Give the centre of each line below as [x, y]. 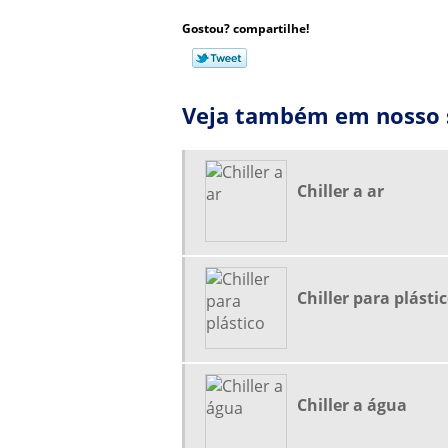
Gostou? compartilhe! [245, 28]
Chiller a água [352, 405]
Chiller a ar [340, 191]
